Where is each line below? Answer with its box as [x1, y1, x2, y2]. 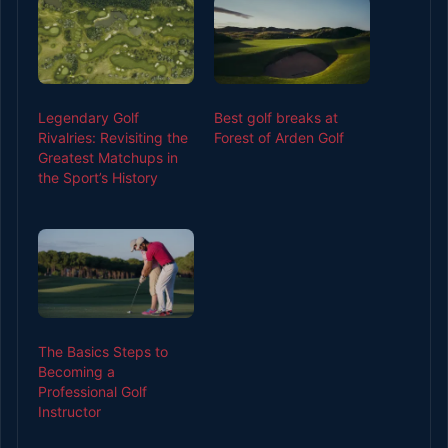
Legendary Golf [38, 108, 139, 126]
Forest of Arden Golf [214, 128, 344, 146]
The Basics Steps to [38, 342, 168, 360]
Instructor [38, 402, 101, 420]
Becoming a [38, 362, 115, 380]
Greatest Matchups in [38, 148, 178, 166]
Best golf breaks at [214, 108, 338, 126]
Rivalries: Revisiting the [38, 128, 188, 146]
